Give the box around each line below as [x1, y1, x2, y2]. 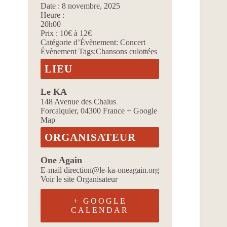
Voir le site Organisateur [41, 175, 118, 184]
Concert [120, 38, 145, 47]
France [103, 106, 125, 116]
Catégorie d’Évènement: [41, 38, 118, 47]
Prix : [41, 29, 58, 38]
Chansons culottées [96, 47, 157, 56]
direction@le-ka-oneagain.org [64, 166, 159, 175]
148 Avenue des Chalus [41, 97, 116, 106]
